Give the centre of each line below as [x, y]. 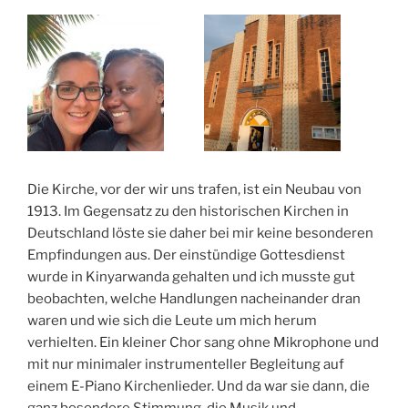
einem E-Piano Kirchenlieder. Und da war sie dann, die [199, 386]
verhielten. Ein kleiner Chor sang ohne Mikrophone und [203, 342]
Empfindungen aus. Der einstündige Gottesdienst [186, 255]
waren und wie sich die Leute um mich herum [172, 320]
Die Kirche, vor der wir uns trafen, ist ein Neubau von [194, 189]
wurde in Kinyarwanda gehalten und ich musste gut [191, 276]
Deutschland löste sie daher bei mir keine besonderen [200, 233]
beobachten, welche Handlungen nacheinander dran [194, 298]
